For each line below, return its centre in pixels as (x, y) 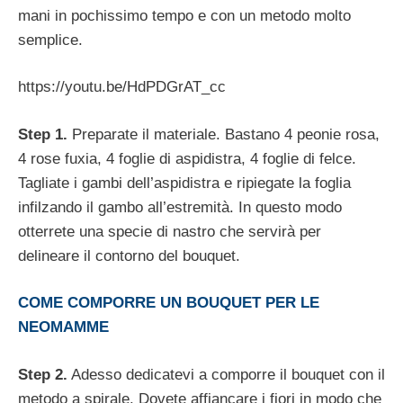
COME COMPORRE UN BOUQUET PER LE (169, 303)
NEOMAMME (63, 327)
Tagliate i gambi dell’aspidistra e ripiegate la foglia (184, 183)
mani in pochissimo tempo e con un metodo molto (184, 15)
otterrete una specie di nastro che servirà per (170, 231)
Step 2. (43, 374)
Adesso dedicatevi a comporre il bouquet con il (226, 374)
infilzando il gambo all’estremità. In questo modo (180, 207)
